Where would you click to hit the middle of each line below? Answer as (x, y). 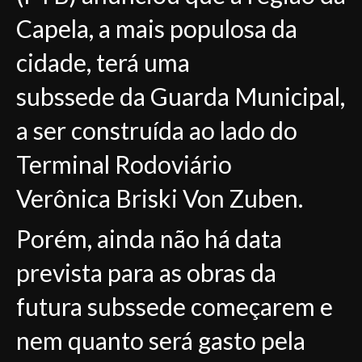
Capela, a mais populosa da (157, 28)
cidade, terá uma (103, 62)
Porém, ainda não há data (149, 238)
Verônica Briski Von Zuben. (160, 198)
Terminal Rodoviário (124, 164)
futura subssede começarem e (175, 306)
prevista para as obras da (146, 272)
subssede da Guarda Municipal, (181, 96)
